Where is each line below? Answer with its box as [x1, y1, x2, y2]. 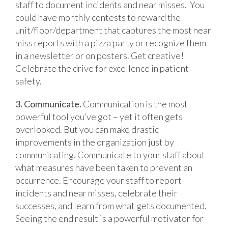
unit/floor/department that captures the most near [15, 24, 211, 36]
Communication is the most [81, 98, 188, 109]
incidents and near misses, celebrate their [15, 187, 178, 198]
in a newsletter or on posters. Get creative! [15, 49, 184, 61]
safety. [15, 75, 42, 87]
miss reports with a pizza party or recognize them [15, 37, 206, 48]
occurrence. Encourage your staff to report [15, 174, 182, 186]
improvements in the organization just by [15, 136, 174, 148]
